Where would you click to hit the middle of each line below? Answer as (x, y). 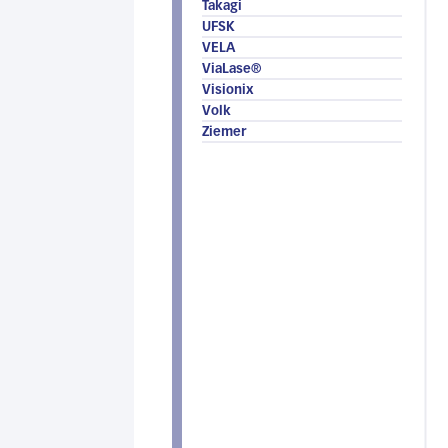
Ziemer (224, 132)
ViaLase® (231, 69)
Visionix (227, 90)
